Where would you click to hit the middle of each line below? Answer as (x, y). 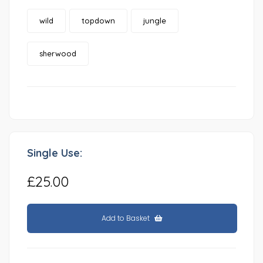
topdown (98, 21)
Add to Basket (127, 218)
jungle (155, 21)
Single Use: (55, 153)
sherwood (58, 54)
